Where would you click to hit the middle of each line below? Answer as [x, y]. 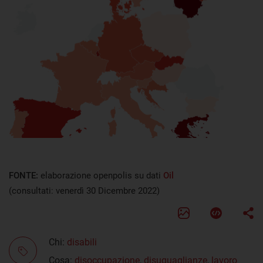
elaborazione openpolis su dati [102, 176]
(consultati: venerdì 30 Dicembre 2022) [84, 191]
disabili [82, 242]
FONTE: [25, 176]
